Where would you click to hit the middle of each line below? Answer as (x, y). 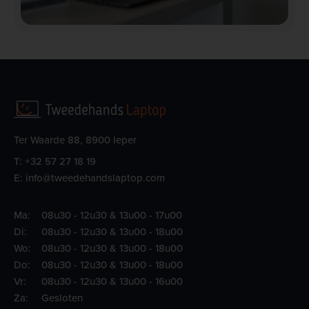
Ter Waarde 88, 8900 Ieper (75, 140)
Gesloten (62, 298)
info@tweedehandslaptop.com (94, 178)
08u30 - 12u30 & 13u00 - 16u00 (112, 281)
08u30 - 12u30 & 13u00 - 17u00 (112, 215)
